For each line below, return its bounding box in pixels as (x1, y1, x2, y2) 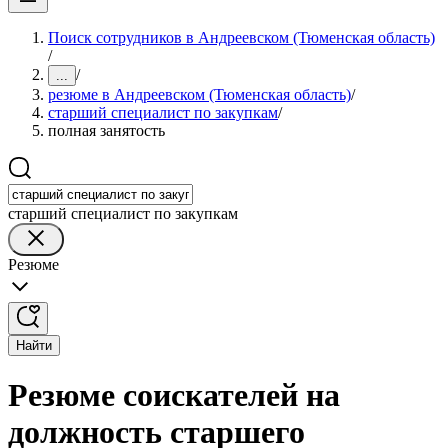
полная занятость (48, 122, 165, 139)
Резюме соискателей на (8, 377, 340, 414)
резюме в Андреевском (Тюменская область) (48, 86, 351, 103)
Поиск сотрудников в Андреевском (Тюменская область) (48, 29, 435, 46)
